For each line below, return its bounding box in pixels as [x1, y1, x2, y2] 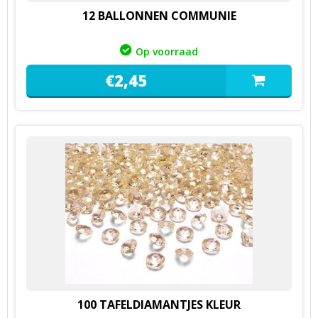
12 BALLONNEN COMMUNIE [82, 7, 236, 23]
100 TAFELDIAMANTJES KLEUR [77, 296, 241, 312]
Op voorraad [136, 44, 198, 58]
